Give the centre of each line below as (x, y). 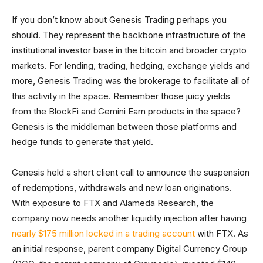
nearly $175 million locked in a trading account (103, 233)
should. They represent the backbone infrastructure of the (129, 35)
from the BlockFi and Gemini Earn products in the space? (126, 111)
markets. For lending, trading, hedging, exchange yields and (131, 65)
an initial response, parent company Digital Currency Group (129, 249)
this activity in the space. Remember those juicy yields (121, 96)
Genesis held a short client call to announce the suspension (131, 172)
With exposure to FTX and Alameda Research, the (113, 203)
